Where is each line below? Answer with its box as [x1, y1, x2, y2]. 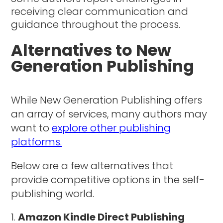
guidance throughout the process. [11, 17, 181, 31]
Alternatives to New [11, 38, 172, 61]
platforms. [11, 134, 62, 149]
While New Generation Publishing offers [11, 93, 203, 107]
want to [11, 120, 52, 135]
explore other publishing [52, 120, 171, 135]
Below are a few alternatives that [11, 158, 174, 173]
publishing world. [11, 186, 95, 201]
